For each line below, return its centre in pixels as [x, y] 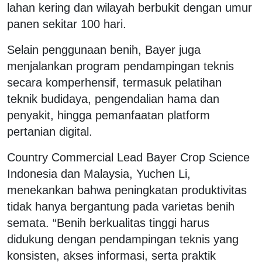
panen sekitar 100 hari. [67, 24]
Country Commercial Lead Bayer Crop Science [128, 157]
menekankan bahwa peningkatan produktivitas [127, 190]
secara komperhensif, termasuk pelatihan [114, 82]
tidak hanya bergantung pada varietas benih [121, 206]
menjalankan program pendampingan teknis [120, 66]
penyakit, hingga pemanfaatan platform [108, 115]
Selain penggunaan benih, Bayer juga [104, 49]
